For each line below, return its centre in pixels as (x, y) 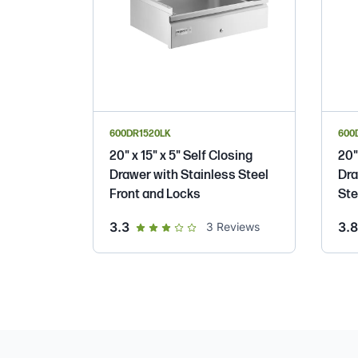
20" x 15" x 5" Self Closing (181, 156)
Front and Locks (155, 194)
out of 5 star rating (186, 226)
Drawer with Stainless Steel (189, 175)
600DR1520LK (140, 133)
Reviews (237, 226)
